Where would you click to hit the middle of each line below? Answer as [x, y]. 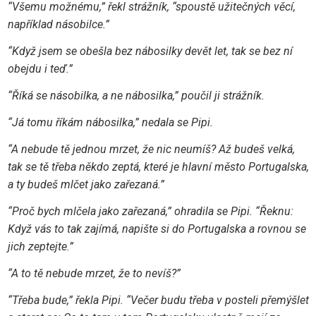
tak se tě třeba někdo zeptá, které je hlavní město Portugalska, [158, 167]
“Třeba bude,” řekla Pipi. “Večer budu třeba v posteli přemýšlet [158, 300]
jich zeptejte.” [40, 247]
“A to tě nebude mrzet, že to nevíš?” [94, 274]
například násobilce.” [58, 24]
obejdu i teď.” [40, 68]
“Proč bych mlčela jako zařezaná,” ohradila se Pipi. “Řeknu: [150, 212]
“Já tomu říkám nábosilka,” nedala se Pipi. [110, 122]
